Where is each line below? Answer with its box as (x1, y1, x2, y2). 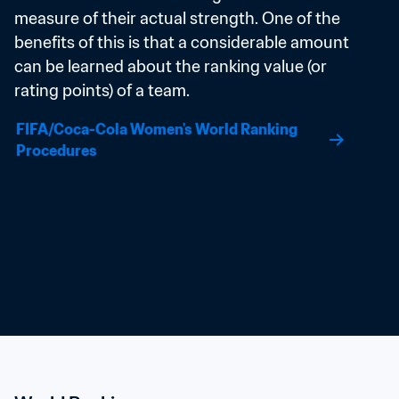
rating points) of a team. (14, 80, 190, 101)
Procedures (16, 142, 97, 159)
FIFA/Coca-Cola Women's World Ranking (16, 120, 297, 138)
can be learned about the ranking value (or (14, 56, 327, 77)
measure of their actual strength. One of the (14, 8, 340, 28)
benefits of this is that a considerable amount (14, 32, 349, 53)
